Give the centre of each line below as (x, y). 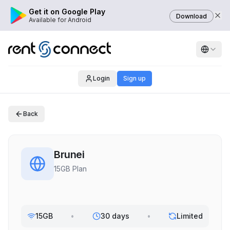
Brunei (69, 155)
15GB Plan (70, 169)
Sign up (134, 78)
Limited (190, 216)
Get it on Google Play (67, 12)
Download (191, 16)
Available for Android (60, 20)
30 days (115, 216)
